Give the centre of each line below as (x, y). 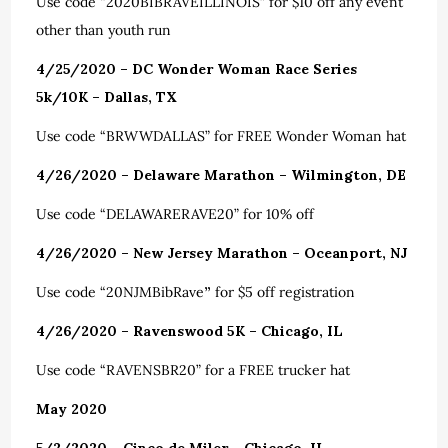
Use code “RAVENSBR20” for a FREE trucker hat (193, 370)
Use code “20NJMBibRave (120, 292)
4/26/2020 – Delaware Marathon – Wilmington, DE (221, 175)
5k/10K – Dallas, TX (107, 97)
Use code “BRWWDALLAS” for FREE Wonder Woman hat (221, 136)
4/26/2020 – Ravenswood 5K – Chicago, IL (190, 331)
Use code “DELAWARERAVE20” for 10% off (175, 214)
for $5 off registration (285, 292)
